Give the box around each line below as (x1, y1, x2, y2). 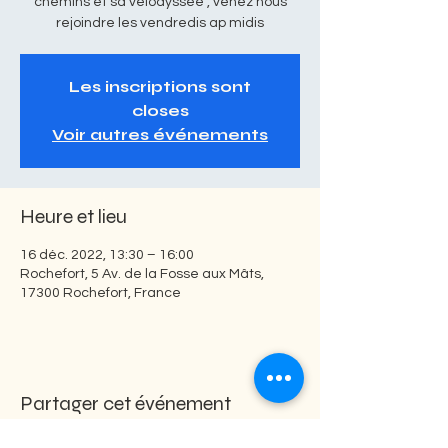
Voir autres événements (52, 125, 268, 144)
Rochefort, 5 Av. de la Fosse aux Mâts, (20, 267, 264, 281)
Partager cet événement (20, 391, 231, 416)
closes (131, 101, 189, 120)
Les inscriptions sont (69, 77, 251, 96)
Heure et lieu (20, 204, 127, 229)
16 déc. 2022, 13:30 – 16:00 (20, 248, 194, 262)
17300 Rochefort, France (20, 286, 181, 300)
